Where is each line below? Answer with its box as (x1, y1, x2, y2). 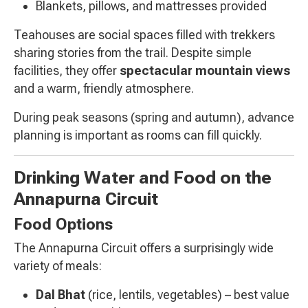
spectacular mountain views (120, 63, 290, 78)
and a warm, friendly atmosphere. (14, 81, 194, 96)
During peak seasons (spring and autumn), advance (14, 110, 294, 125)
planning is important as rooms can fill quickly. (14, 128, 262, 143)
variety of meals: (14, 258, 102, 274)
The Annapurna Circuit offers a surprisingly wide (14, 241, 274, 256)
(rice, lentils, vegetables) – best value (85, 287, 289, 302)
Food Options (14, 215, 113, 234)
